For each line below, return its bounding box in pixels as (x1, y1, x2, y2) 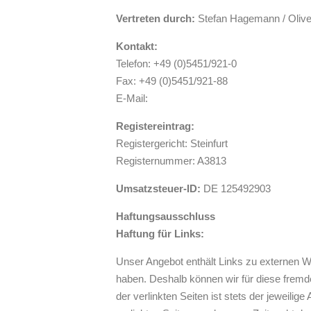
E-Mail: (116, 92, 151, 104)
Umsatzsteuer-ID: (116, 183, 201, 194)
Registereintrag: (116, 120, 194, 132)
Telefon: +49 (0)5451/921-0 (116, 58, 237, 69)
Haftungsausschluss (116, 210, 215, 222)
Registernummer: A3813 (116, 155, 226, 167)
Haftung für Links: (116, 228, 204, 239)
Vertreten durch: (116, 12, 195, 24)
